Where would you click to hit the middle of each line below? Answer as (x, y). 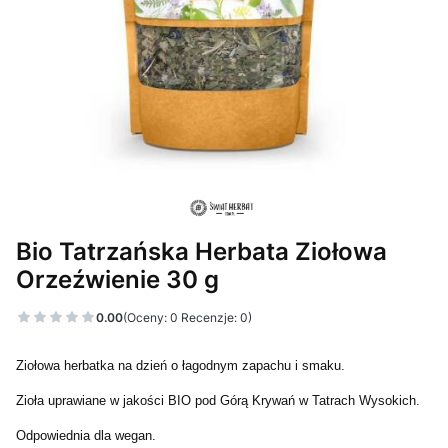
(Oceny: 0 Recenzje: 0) (187, 317)
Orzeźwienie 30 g (117, 279)
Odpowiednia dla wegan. (86, 435)
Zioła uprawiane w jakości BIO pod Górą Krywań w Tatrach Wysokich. (218, 400)
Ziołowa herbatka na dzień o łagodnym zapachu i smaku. (180, 365)
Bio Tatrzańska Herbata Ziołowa (201, 251)
